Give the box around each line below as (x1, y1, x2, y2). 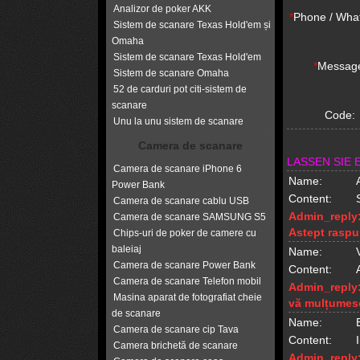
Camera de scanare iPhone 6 (113, 163, 242, 174)
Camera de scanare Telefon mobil (113, 276, 261, 287)
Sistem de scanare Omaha (113, 67, 229, 79)
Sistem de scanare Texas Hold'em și (113, 19, 271, 31)
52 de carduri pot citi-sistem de (113, 84, 247, 95)
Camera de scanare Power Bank (113, 260, 256, 271)
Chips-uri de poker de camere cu (113, 227, 256, 239)
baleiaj (112, 243, 141, 255)
